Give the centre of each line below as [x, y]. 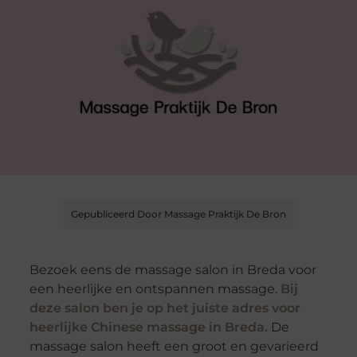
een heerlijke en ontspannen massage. [153, 289]
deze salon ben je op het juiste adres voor [165, 308]
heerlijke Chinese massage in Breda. [148, 328]
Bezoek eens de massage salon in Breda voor [173, 270]
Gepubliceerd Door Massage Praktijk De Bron [178, 214]
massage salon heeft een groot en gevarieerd [174, 347]
